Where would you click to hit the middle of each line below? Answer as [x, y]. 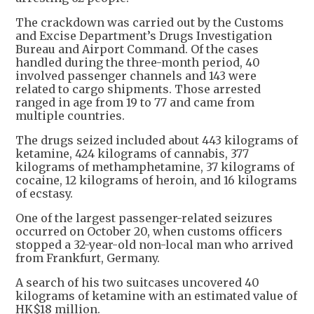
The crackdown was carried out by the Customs [150, 22]
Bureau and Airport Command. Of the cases [137, 49]
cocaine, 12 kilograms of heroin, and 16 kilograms [156, 180]
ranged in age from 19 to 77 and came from [135, 102]
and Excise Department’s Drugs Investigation [144, 35]
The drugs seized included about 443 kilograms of [157, 140]
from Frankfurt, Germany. [88, 258]
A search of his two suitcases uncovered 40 [137, 282]
